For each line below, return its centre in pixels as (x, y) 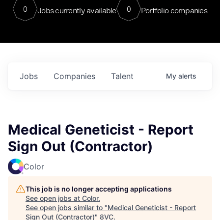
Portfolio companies (174, 10)
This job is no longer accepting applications (99, 189)
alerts (187, 76)
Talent (122, 76)
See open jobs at (54, 198)
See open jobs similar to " (67, 207)
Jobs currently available (77, 10)
